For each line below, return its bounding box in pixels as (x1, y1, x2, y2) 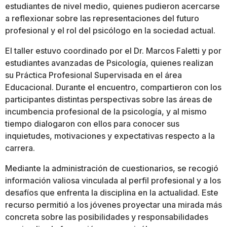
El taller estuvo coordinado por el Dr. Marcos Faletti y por (5, 46, 221, 56)
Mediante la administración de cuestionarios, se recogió (5, 163, 218, 173)
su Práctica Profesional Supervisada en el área (5, 70, 182, 80)
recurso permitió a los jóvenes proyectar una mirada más (5, 200, 222, 210)
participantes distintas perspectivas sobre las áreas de (5, 94, 212, 104)
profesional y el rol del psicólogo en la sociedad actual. (5, 25, 215, 35)
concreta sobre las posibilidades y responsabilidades (5, 212, 208, 222)
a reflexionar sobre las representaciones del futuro (5, 13, 199, 23)
